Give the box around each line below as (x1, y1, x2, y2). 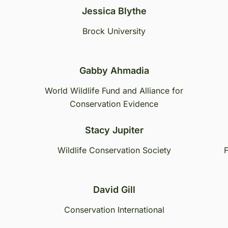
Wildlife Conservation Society (57, 145, 171, 155)
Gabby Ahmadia (79, 65, 149, 76)
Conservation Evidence (70, 99, 158, 109)
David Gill (93, 184, 135, 195)
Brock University (82, 26, 146, 36)
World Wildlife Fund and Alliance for (45, 85, 183, 96)
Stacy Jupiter (84, 125, 144, 135)
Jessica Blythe (81, 6, 147, 16)
